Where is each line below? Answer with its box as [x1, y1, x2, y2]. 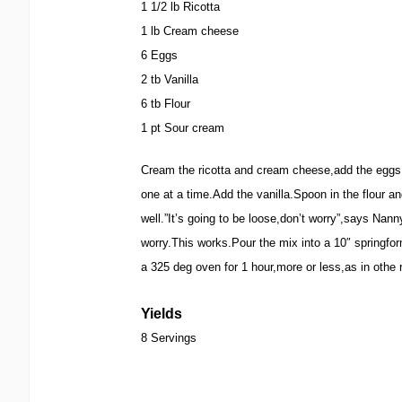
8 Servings [141, 331, 197, 345]
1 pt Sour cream [141, 121, 224, 135]
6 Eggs [141, 48, 178, 62]
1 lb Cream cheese [141, 24, 239, 38]
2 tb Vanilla [141, 73, 198, 86]
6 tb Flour [141, 97, 190, 110]
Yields [141, 306, 182, 321]
